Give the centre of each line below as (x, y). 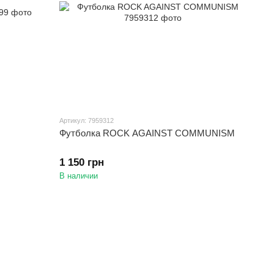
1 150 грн (82, 163)
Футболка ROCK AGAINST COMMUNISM (147, 133)
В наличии (79, 176)
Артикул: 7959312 (87, 121)
